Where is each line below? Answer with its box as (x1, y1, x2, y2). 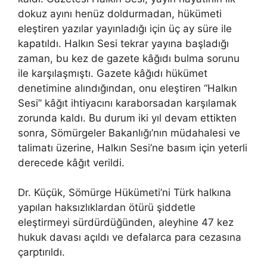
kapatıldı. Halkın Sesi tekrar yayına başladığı (18, 37, 229, 49)
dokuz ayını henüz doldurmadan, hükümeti (18, 7, 222, 20)
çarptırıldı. (18, 246, 65, 258)
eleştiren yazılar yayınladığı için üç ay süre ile (18, 22, 232, 35)
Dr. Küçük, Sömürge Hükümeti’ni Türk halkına (18, 187, 231, 198)
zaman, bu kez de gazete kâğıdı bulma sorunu (18, 52, 240, 64)
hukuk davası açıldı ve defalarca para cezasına (18, 231, 241, 243)
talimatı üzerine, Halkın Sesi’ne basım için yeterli (18, 141, 247, 154)
